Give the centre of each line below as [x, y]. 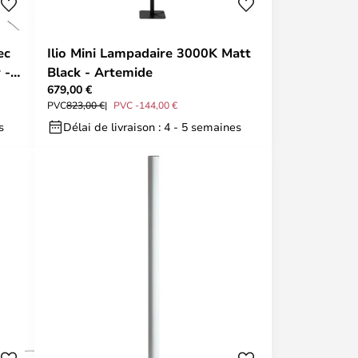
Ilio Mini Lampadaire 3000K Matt [149, 53]
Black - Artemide [100, 72]
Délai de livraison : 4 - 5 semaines [152, 127]
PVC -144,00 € [145, 105]
